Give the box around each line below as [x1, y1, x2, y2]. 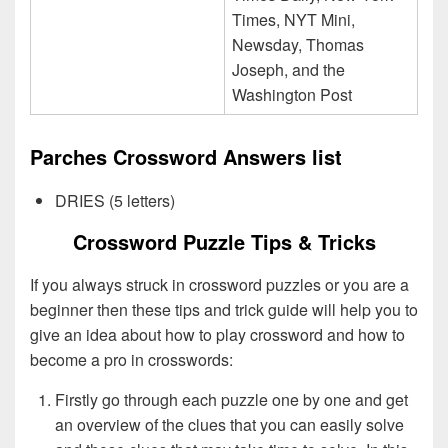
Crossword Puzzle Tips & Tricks [72, 226, 376, 256]
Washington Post [232, 83, 352, 107]
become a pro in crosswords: [30, 347, 233, 371]
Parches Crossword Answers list [30, 142, 342, 172]
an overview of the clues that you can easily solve [55, 412, 404, 436]
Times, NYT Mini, [232, 8, 355, 32]
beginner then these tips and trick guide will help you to [30, 297, 418, 321]
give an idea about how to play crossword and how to [30, 322, 405, 346]
